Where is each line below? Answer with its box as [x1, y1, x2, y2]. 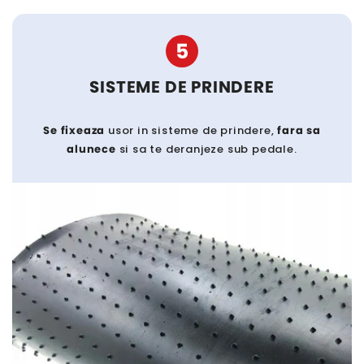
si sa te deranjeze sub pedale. [115, 141, 297, 157]
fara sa [277, 122, 321, 138]
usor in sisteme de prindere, [105, 122, 278, 138]
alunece [67, 141, 116, 157]
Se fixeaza [43, 122, 106, 138]
